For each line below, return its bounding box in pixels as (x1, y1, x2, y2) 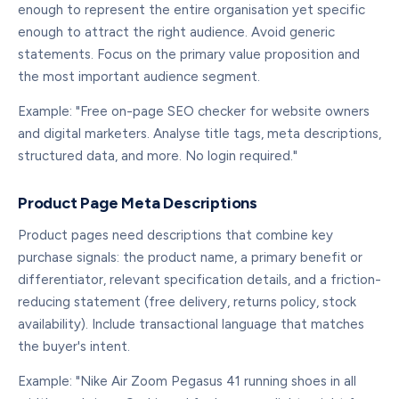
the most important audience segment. (18, 69, 260, 85)
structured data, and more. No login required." (18, 148, 297, 164)
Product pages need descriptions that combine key (18, 227, 333, 243)
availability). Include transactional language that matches (18, 316, 364, 332)
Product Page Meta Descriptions (18, 193, 257, 213)
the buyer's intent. (18, 338, 130, 354)
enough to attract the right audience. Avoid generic (18, 24, 335, 40)
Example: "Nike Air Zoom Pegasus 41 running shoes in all (18, 373, 356, 389)
